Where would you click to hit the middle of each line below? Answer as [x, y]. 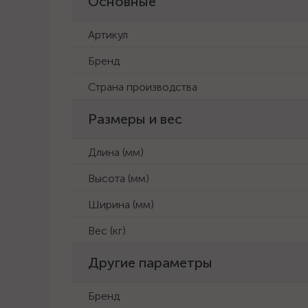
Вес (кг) [107, 231]
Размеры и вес [135, 119]
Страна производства [143, 87]
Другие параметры [150, 263]
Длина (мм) [116, 152]
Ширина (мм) [121, 205]
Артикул [108, 35]
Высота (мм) [119, 178]
